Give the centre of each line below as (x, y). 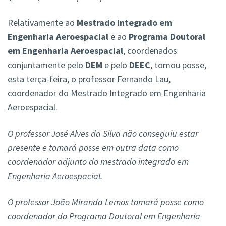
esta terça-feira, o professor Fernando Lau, (89, 79)
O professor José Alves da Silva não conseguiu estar (103, 134)
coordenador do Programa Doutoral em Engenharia (104, 216)
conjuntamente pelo (46, 65)
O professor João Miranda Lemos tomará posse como (106, 202)
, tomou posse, (178, 65)
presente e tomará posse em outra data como (93, 148)
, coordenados (150, 51)
